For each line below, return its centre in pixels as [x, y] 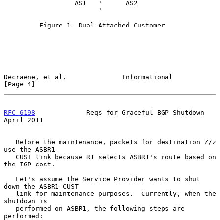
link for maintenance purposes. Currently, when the [10, 193]
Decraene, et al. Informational [88, 77]
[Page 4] [20, 84]
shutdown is [26, 201]
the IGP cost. [29, 164]
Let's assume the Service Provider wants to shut [10, 179]
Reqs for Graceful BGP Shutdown [120, 112]
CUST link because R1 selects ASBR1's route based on [10, 157]
